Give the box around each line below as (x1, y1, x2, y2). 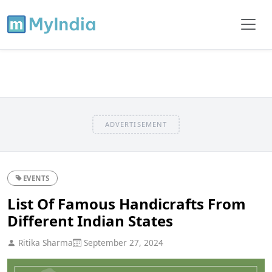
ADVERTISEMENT (104, 119, 168, 129)
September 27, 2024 (81, 236, 163, 248)
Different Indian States (7, 210, 173, 231)
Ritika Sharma (16, 236, 73, 248)
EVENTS (22, 173, 50, 183)
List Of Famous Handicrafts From (7, 193, 246, 214)
